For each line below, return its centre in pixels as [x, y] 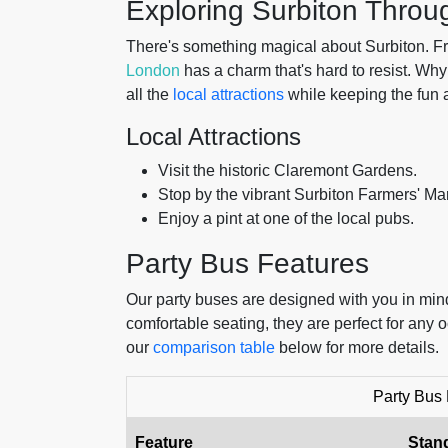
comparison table [214, 347]
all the [149, 94]
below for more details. [357, 347]
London [153, 70]
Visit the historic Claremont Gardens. [287, 170]
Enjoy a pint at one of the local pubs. [286, 218]
